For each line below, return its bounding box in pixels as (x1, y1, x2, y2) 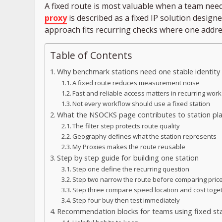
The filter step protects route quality (72, 121, 180, 131)
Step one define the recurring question (72, 165, 190, 174)
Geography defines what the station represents (72, 132, 217, 141)
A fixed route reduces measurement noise (72, 78, 200, 88)
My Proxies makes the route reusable (72, 142, 186, 152)
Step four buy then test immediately (72, 196, 180, 205)
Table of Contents (50, 49, 132, 62)
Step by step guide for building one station (56, 153, 199, 163)
